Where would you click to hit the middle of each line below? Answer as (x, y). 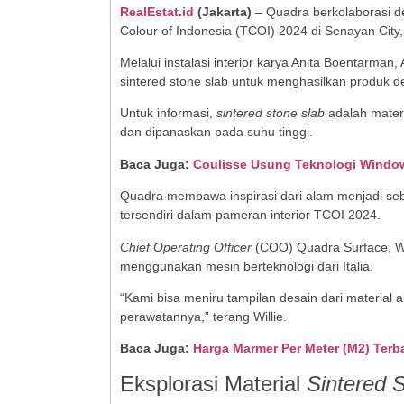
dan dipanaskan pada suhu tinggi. (216, 132)
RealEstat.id (159, 11)
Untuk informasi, (166, 113)
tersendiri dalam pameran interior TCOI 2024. (250, 215)
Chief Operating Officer (186, 247)
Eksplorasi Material (210, 383)
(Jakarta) (225, 11)
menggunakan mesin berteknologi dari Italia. (247, 266)
